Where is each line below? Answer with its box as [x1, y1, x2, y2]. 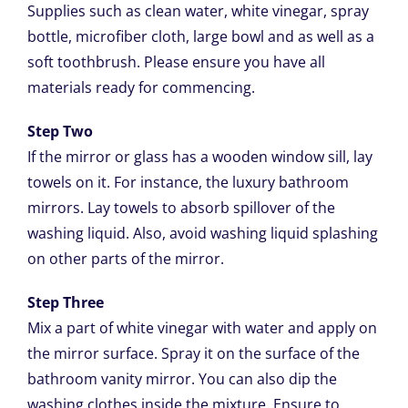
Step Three [26, 292, 104, 313]
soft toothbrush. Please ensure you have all [26, 52, 325, 73]
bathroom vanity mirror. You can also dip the [26, 369, 337, 390]
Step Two [26, 121, 93, 142]
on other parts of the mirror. [26, 249, 224, 270]
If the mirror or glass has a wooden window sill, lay [26, 147, 372, 168]
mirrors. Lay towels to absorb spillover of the [26, 198, 335, 219]
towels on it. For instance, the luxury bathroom [26, 172, 349, 193]
